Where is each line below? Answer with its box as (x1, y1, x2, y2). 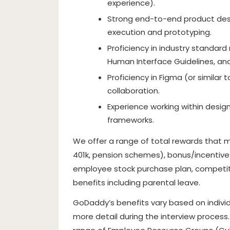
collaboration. (107, 85, 160, 96)
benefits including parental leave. (73, 177, 200, 188)
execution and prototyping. (107, 27, 212, 37)
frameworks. (107, 114, 154, 125)
